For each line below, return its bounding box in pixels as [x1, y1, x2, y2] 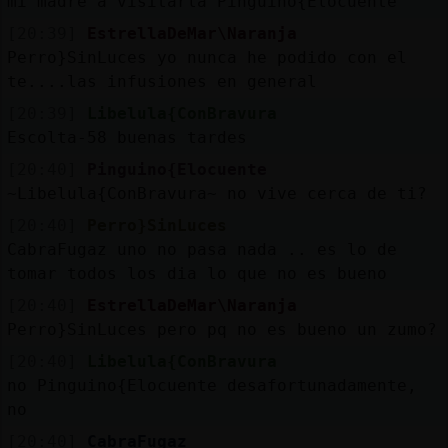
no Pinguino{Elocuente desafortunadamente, [6, 375, 417, 395]
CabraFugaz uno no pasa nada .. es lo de [6, 239, 397, 259]
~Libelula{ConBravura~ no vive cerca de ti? [6, 183, 427, 203]
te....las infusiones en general [6, 71, 317, 91]
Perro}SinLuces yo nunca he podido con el [6, 47, 407, 67]
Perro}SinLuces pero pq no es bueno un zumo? [6, 319, 437, 339]
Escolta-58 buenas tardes [6, 127, 247, 147]
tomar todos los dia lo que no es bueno [6, 263, 387, 283]
